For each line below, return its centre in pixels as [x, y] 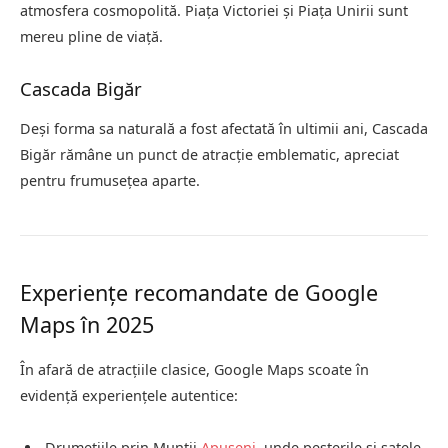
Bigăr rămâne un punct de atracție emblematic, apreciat [209, 155]
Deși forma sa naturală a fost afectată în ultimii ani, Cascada [224, 129]
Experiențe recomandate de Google [199, 293]
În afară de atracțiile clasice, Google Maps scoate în [194, 370]
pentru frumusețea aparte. [110, 181]
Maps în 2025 [87, 325]
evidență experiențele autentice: [129, 396]
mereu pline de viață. [91, 37]
